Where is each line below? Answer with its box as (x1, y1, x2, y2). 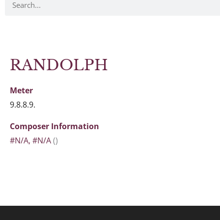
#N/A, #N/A (10, 135, 51, 146)
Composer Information (10, 121, 99, 132)
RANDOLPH (10, 56, 108, 74)
